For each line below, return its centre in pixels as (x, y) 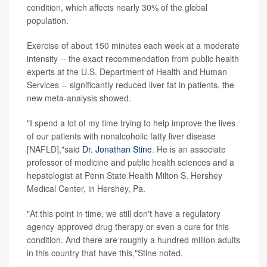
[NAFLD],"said (55, 149)
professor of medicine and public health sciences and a (131, 162)
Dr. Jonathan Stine (117, 149)
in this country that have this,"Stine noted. (105, 252)
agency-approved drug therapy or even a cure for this (128, 226)
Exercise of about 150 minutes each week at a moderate (133, 45)
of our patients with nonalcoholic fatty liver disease (121, 136)
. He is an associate (189, 149)
